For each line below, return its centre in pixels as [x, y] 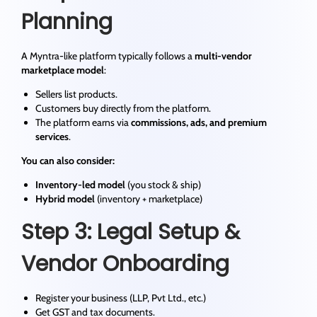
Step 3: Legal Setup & [131, 232]
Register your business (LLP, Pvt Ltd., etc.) [121, 298]
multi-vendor [223, 56]
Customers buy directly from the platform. [123, 109]
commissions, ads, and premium [199, 123]
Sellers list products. [76, 94]
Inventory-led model [80, 185]
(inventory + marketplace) [149, 199]
